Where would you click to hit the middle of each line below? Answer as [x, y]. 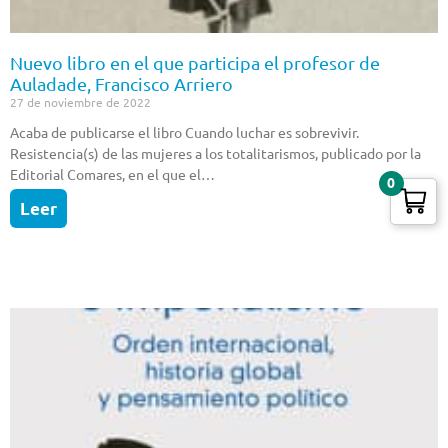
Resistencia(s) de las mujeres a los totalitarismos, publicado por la [215, 154]
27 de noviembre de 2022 [80, 102]
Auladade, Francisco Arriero [121, 84]
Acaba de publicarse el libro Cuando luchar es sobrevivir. [184, 133]
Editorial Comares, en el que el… [112, 175]
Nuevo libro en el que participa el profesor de [195, 63]
